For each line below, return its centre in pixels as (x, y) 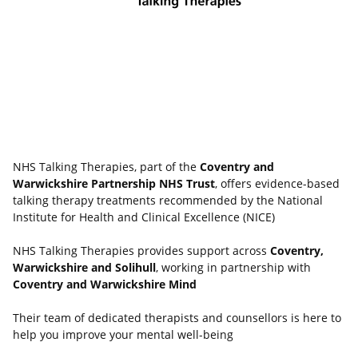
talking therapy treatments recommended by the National (168, 201)
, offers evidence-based (277, 184)
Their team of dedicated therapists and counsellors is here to (177, 318)
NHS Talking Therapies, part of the (106, 167)
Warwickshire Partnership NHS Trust (114, 184)
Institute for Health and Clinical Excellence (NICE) (144, 217)
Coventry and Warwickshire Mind (105, 284)
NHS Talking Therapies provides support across (141, 251)
